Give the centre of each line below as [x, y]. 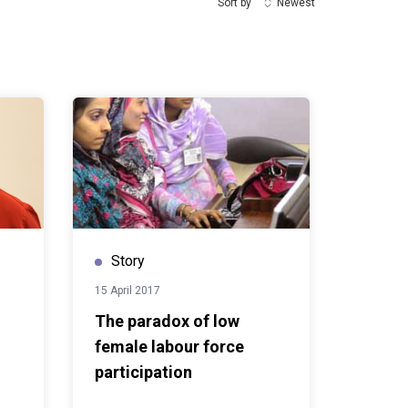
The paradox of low [167, 321]
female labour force [169, 347]
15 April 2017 [127, 291]
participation [143, 372]
